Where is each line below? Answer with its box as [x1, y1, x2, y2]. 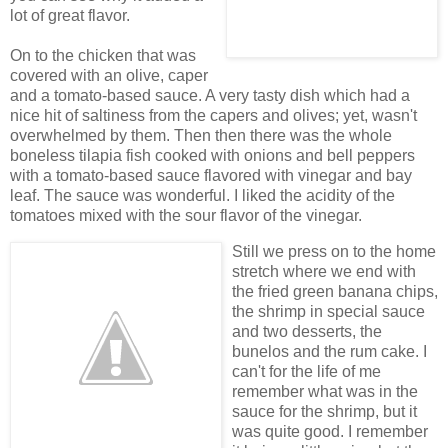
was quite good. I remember [232, 423, 428, 441]
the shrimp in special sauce [232, 303, 425, 321]
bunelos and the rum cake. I [232, 343, 427, 361]
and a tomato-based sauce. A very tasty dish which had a [10, 87, 410, 105]
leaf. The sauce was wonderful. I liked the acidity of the [10, 187, 395, 205]
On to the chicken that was [10, 47, 196, 65]
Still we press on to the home [232, 243, 436, 261]
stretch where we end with [232, 263, 416, 281]
